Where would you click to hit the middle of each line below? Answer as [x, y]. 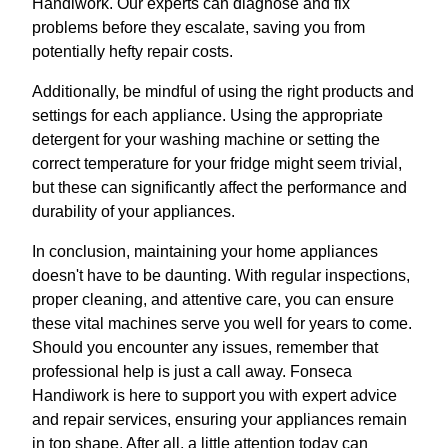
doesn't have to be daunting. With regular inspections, [221, 275]
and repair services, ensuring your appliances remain [219, 419]
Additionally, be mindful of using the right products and [223, 91]
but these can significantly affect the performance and [219, 187]
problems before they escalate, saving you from [198, 27]
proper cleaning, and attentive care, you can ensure [213, 299]
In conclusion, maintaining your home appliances [205, 251]
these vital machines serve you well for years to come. [222, 323]
